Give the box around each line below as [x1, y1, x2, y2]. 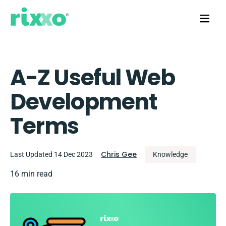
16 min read [10, 169, 52, 179]
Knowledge [153, 150, 188, 158]
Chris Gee [101, 149, 137, 159]
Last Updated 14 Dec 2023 [10, 150, 93, 158]
